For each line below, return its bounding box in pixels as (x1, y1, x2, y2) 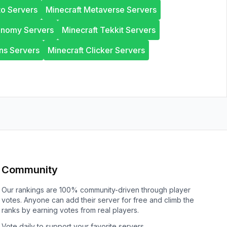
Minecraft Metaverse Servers (46, 5, 157, 15)
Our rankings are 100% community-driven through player (1, 185, 191, 194)
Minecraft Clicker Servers (48, 45, 145, 55)
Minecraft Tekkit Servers (61, 25, 156, 35)
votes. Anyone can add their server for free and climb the (1, 196, 194, 204)
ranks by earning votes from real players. (1, 206, 139, 214)
